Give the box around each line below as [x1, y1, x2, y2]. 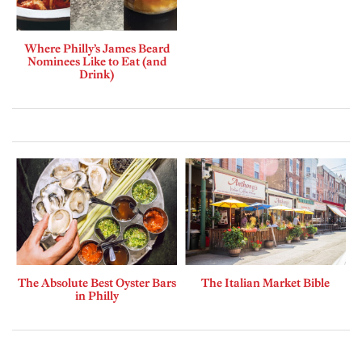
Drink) [79, 66, 114, 82]
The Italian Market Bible [201, 276, 330, 291]
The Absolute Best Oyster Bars [17, 276, 176, 291]
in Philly [74, 288, 119, 304]
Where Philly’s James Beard [23, 40, 170, 56]
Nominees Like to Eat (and [27, 53, 166, 69]
